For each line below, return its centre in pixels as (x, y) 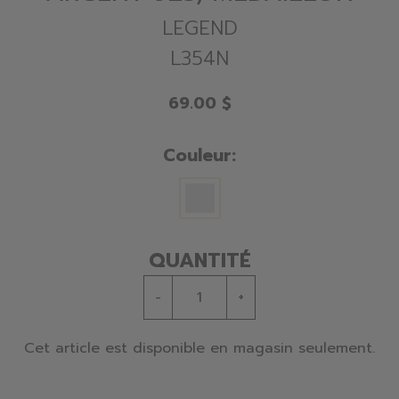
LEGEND (199, 28)
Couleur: (199, 155)
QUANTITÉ (199, 260)
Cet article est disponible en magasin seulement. (199, 348)
